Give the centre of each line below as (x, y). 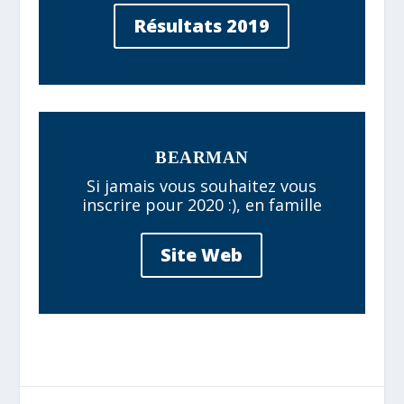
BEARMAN (202, 157)
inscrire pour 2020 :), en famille (202, 204)
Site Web (202, 254)
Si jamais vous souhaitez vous (202, 185)
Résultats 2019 (202, 25)
